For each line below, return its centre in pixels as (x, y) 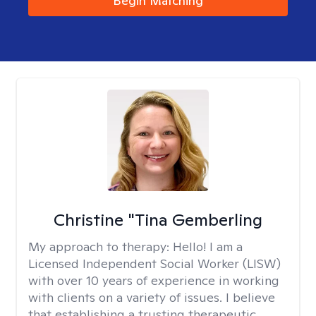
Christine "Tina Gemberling (158, 220)
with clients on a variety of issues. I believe (152, 297)
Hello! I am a (208, 247)
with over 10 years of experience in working (154, 280)
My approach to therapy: (101, 247)
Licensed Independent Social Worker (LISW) (154, 263)
